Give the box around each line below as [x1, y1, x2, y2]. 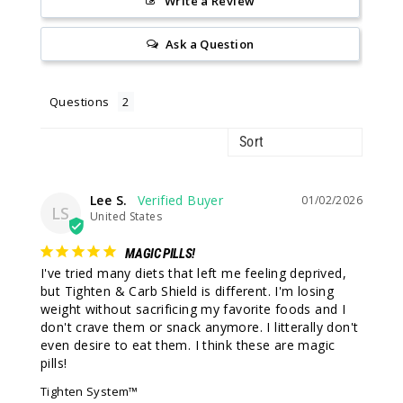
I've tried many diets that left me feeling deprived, [40, 264, 346, 282]
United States [90, 209, 162, 225]
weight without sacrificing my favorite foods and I [40, 300, 346, 318]
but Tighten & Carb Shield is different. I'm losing [40, 282, 335, 300]
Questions [49, 94, 110, 111]
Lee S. [90, 192, 128, 210]
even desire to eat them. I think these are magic [40, 336, 336, 354]
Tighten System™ [40, 383, 139, 400]
